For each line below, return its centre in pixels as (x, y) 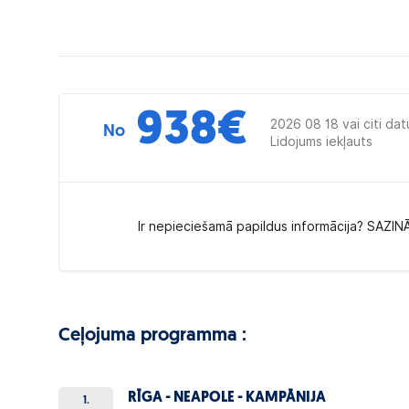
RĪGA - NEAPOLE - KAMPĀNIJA (227, 398)
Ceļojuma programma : (152, 336)
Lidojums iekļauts (321, 142)
